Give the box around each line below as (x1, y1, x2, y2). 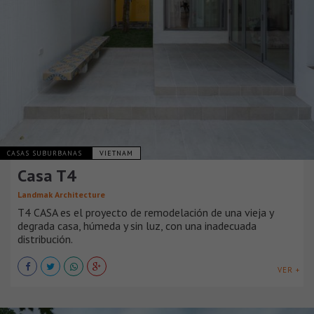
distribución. (18, 231, 73, 246)
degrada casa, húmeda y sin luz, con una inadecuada (18, 218, 257, 233)
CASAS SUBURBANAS (7, 148, 85, 158)
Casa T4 (18, 164, 76, 186)
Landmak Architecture (18, 189, 105, 200)
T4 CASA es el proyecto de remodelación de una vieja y (18, 205, 273, 219)
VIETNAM (100, 148, 133, 158)
